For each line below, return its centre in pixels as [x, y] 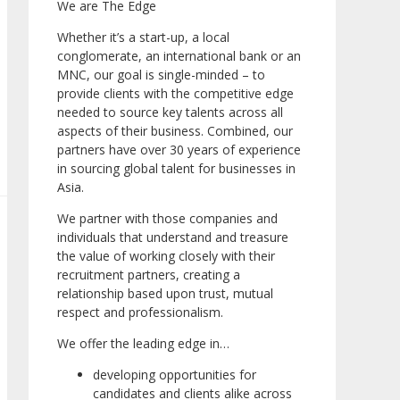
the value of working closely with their [166, 256]
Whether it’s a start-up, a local [143, 37]
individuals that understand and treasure [173, 237]
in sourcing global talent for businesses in [176, 169]
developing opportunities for [175, 375]
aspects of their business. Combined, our [175, 131]
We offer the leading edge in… [143, 344]
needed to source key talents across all [170, 112]
